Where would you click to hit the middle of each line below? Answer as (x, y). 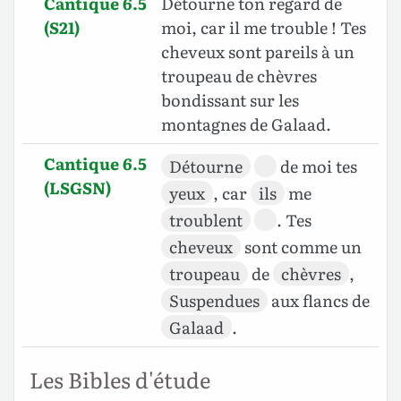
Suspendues (214, 301)
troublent (206, 220)
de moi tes (317, 166)
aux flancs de (319, 301)
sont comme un (301, 247)
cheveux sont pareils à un (258, 52)
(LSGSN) (77, 188)
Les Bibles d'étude (120, 380)
